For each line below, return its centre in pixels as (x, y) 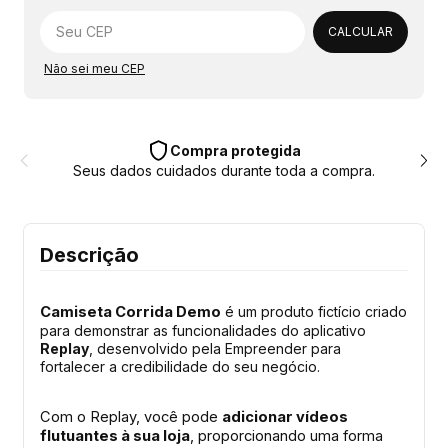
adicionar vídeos (285, 416)
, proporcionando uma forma (286, 435)
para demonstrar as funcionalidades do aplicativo (203, 330)
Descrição (89, 254)
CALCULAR (360, 32)
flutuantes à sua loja (115, 435)
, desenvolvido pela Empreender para (215, 348)
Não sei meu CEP (94, 69)
